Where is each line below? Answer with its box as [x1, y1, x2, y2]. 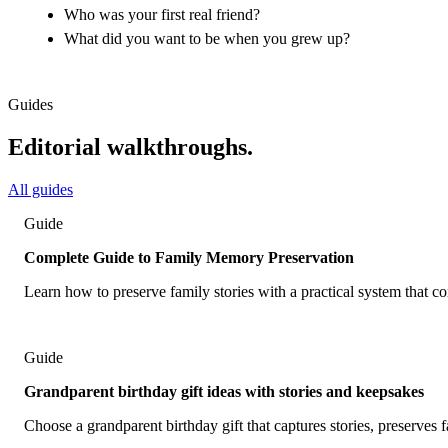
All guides [8, 180, 73, 198]
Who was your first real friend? [64, 6, 260, 24]
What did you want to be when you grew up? [64, 29, 350, 47]
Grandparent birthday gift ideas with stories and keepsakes [24, 382, 424, 400]
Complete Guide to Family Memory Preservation [24, 248, 354, 266]
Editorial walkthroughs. [8, 133, 253, 160]
